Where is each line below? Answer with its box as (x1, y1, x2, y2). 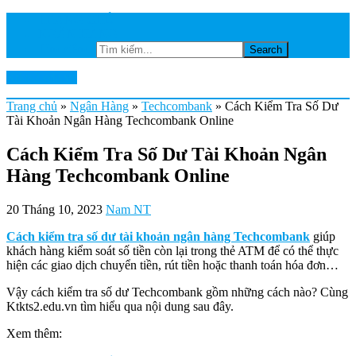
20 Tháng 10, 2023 (6, 202, 103, 216)
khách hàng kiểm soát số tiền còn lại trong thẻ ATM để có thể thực (6, 243, 339, 257)
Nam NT (106, 202, 151, 216)
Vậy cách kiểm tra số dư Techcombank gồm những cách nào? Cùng (6, 284, 348, 299)
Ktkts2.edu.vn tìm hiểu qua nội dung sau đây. (6, 299, 234, 313)
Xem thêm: (6, 326, 62, 340)
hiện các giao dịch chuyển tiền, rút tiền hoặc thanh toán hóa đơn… (6, 257, 339, 272)
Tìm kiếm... (38, 42, 96, 56)
